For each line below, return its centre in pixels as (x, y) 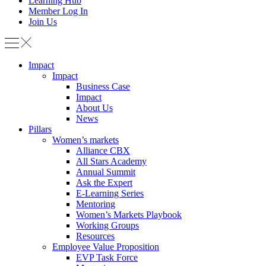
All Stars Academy (111, 161)
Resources (95, 236)
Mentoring (96, 204)
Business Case (103, 86)
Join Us (43, 22)
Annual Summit (106, 172)
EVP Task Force (107, 257)
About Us (94, 108)
